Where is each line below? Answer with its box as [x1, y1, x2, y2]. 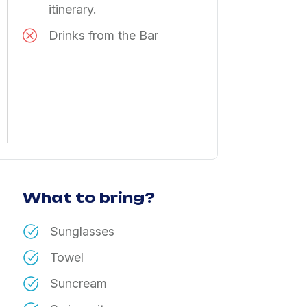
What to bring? [22, 189, 155, 207]
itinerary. [49, 2, 96, 17]
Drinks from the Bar [49, 28, 158, 43]
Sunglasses [49, 223, 114, 238]
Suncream [49, 275, 107, 291]
